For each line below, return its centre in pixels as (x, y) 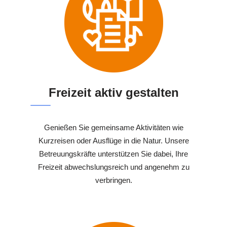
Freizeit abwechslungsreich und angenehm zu (113, 167)
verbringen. (113, 180)
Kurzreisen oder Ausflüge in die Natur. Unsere (113, 141)
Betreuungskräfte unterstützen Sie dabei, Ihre (113, 154)
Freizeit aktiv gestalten (113, 93)
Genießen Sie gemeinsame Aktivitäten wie (113, 128)
